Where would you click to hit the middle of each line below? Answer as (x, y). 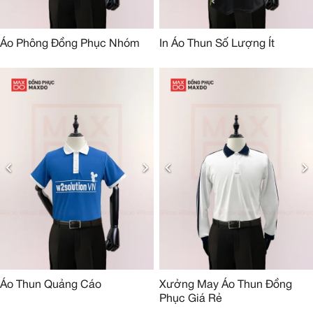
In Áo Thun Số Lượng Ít (217, 44)
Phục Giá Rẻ (191, 299)
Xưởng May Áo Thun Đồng (226, 285)
